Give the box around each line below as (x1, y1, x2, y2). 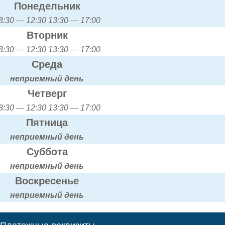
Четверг (27, 87, 67, 99)
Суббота (26, 146, 68, 157)
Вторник (26, 29, 68, 41)
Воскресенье (15, 175, 79, 186)
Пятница (26, 117, 68, 128)
